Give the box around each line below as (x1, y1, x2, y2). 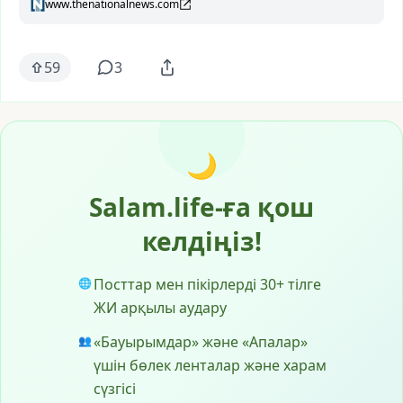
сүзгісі (94, 379, 136, 399)
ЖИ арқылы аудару (94, 298, 227, 318)
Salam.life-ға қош (89, 190, 314, 224)
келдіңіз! (141, 224, 262, 258)
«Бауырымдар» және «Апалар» (94, 332, 308, 352)
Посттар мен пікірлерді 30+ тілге (94, 274, 321, 294)
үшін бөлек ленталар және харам (94, 355, 327, 375)
